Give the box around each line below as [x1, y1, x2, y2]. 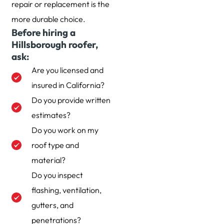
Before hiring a [11, 26, 75, 39]
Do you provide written [31, 95, 110, 105]
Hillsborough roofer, [11, 38, 98, 51]
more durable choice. [11, 14, 85, 24]
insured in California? [31, 80, 104, 90]
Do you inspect [31, 170, 83, 180]
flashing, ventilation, [31, 185, 101, 195]
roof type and [31, 140, 79, 150]
